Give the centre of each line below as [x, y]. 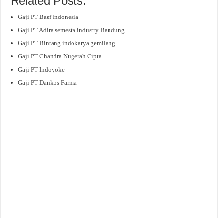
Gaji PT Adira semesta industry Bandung [72, 30]
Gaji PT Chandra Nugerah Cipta [60, 56]
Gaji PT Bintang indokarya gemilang [67, 43]
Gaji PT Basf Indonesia [48, 17]
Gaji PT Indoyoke [42, 69]
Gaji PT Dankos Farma [48, 82]
